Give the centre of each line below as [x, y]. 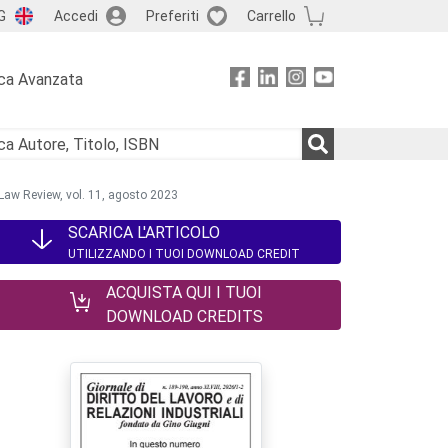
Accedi [75, 15]
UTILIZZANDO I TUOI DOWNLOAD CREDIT [184, 254]
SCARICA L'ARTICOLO [144, 232]
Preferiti [172, 15]
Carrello [271, 15]
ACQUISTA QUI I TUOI [183, 292]
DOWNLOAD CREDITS [184, 316]
